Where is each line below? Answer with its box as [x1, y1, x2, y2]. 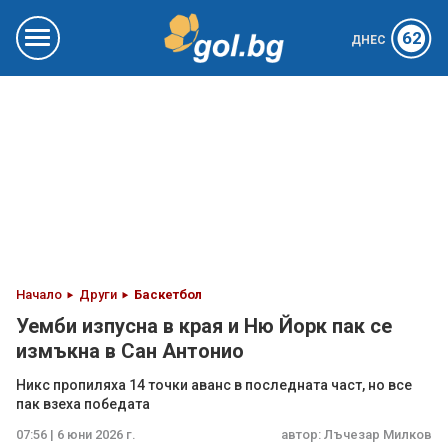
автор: [281, 427, 324, 442]
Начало [16, 287, 62, 302]
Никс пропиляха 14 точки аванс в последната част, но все [16, 377, 412, 393]
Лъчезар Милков [324, 427, 432, 442]
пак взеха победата [16, 396, 150, 412]
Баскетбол [134, 287, 202, 302]
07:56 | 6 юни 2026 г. [16, 427, 136, 442]
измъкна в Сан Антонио [16, 339, 244, 363]
